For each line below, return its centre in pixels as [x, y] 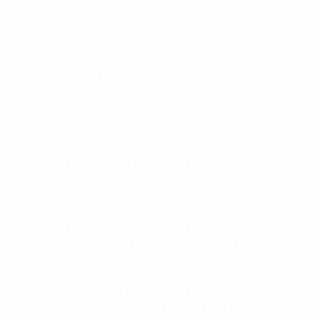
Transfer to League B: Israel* [91, 11]
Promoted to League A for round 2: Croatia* [129, 165]
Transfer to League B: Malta [89, 91]
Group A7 [41, 40]
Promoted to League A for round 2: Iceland [126, 291]
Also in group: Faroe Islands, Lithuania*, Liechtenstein [157, 308]
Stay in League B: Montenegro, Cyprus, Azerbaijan [146, 182]
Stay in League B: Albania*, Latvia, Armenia [128, 245]
